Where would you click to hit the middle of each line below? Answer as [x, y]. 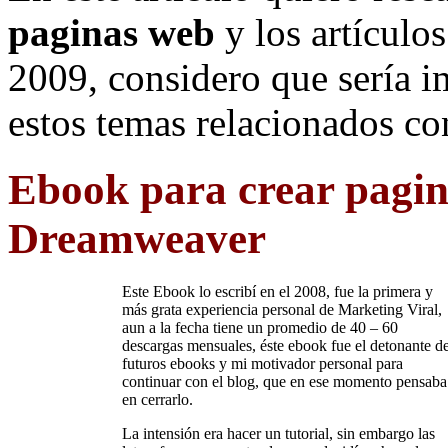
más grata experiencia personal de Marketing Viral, [282, 309]
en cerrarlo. [157, 399]
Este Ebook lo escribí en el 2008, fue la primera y [277, 291]
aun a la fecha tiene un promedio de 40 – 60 [260, 327]
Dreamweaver [137, 238]
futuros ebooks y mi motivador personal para [262, 363]
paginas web [116, 33]
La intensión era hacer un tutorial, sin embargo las [278, 433]
